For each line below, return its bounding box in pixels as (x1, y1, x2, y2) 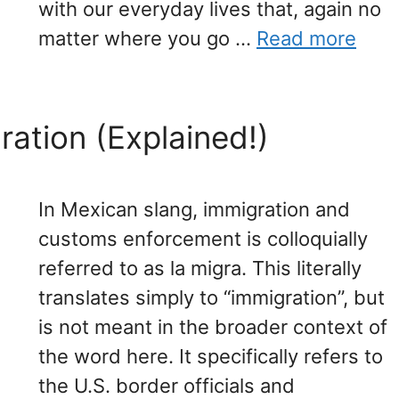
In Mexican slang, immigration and (38, 198, 350, 222)
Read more (256, 27, 356, 51)
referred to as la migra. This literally (38, 256, 362, 281)
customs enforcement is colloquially (38, 227, 368, 251)
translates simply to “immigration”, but (38, 286, 385, 310)
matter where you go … (38, 27, 256, 51)
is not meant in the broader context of (38, 315, 387, 339)
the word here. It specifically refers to (38, 345, 383, 369)
